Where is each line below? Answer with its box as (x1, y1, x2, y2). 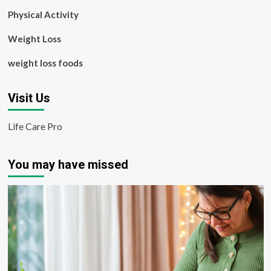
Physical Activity (7, 9, 79, 20)
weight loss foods (7, 57, 83, 68)
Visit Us (7, 91, 50, 105)
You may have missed (7, 157, 128, 172)
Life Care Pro (7, 120, 62, 132)
